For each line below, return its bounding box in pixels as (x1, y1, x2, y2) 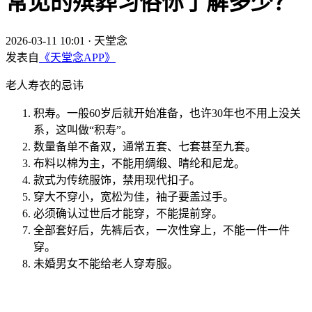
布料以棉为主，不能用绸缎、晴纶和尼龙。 (33, 157, 245, 169)
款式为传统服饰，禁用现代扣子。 (33, 173, 201, 186)
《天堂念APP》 (39, 51, 116, 63)
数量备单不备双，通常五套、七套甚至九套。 (33, 140, 256, 153)
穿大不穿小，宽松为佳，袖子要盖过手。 (33, 190, 234, 203)
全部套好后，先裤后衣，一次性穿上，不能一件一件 (33, 224, 290, 236)
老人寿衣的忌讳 (6, 79, 84, 91)
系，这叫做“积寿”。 (33, 123, 132, 136)
